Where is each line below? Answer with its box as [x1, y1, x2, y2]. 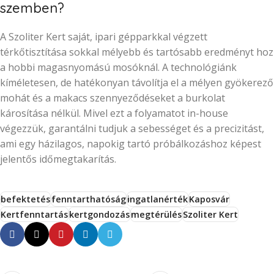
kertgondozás [69, 209, 130, 221]
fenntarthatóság [51, 193, 126, 206]
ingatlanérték [127, 193, 188, 206]
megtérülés [131, 209, 182, 221]
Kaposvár [189, 193, 229, 206]
